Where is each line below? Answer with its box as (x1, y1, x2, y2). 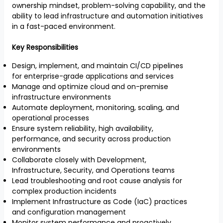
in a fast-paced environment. (12, 21, 115, 31)
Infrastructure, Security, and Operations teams (12, 165, 175, 175)
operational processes (12, 113, 89, 123)
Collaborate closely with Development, (12, 155, 146, 165)
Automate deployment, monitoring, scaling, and (12, 103, 179, 112)
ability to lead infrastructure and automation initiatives (12, 11, 203, 21)
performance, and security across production (12, 134, 171, 144)
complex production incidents (12, 186, 116, 196)
